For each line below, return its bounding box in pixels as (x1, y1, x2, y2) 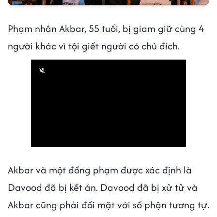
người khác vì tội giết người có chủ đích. (8, 38, 180, 53)
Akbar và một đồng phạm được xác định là (8, 162, 192, 177)
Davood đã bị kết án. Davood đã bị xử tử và (8, 180, 198, 194)
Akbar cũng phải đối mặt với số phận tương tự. (8, 197, 209, 212)
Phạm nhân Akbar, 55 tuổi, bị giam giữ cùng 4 (8, 21, 204, 35)
